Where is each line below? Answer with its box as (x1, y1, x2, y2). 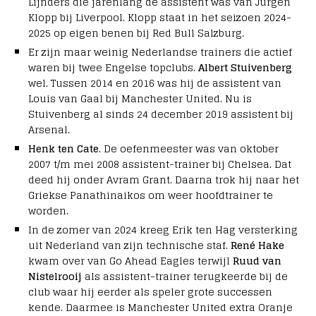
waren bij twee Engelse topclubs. (28, 59, 198, 77)
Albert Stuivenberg (198, 59, 292, 77)
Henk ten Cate (28, 140, 99, 158)
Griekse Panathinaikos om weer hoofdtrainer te (28, 186, 273, 205)
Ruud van (233, 252, 281, 270)
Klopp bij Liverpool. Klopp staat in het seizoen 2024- (28, 8, 291, 27)
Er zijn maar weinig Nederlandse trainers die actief (28, 43, 292, 61)
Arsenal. (28, 121, 70, 139)
